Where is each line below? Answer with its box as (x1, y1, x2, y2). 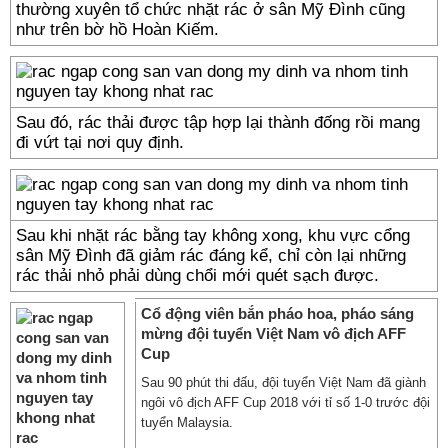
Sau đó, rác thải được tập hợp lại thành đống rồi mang (16, 113, 420, 132)
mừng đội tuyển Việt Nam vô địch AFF (141, 325, 406, 342)
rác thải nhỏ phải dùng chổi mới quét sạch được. (16, 266, 379, 285)
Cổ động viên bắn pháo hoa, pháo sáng (141, 305, 414, 322)
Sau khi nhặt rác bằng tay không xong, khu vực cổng (16, 226, 410, 245)
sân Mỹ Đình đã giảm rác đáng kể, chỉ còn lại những (16, 246, 406, 265)
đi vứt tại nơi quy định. (16, 133, 184, 152)
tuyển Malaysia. (141, 415, 233, 430)
